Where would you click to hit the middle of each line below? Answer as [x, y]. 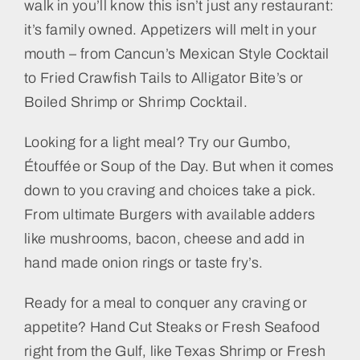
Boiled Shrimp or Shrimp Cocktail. [135, 102]
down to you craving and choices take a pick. [170, 191]
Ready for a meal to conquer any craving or [166, 303]
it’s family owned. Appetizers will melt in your [170, 30]
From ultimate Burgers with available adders [170, 215]
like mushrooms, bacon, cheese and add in [164, 239]
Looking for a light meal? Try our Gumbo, [157, 143]
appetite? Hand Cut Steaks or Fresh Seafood [172, 327]
